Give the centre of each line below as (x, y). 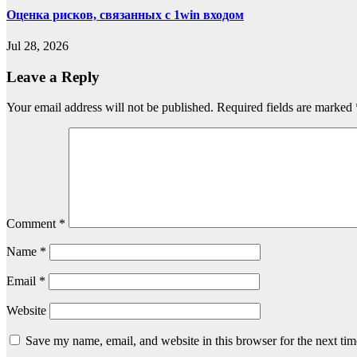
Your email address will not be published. (110, 108)
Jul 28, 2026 (37, 45)
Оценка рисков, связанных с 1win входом (125, 14)
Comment (33, 224)
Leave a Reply (53, 76)
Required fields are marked (286, 108)
